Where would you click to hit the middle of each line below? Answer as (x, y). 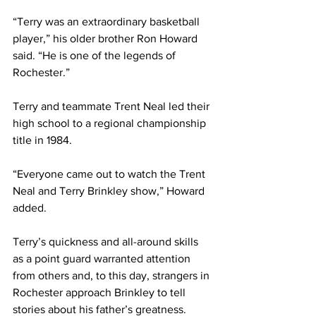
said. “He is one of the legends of (96, 56)
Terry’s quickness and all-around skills (107, 242)
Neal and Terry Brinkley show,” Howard (110, 191)
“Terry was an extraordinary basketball (108, 22)
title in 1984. (42, 140)
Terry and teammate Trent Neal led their (113, 107)
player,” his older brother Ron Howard (107, 39)
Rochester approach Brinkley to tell (101, 293)
